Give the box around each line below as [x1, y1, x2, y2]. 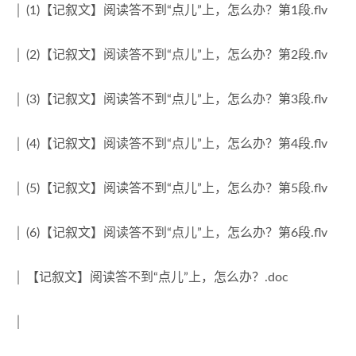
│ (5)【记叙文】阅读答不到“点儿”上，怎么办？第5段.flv [14, 182, 327, 195]
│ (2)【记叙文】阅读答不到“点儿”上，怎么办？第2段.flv [14, 48, 327, 61]
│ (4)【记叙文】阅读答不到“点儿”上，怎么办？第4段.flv [14, 137, 327, 150]
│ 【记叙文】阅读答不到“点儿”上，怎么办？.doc [14, 271, 288, 284]
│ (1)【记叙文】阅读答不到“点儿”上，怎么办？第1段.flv [14, 4, 327, 17]
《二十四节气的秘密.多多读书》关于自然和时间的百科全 [40, 2, 321, 14]
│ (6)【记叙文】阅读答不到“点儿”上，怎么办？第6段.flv [14, 226, 327, 239]
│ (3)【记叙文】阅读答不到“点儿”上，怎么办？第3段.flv [14, 93, 327, 106]
